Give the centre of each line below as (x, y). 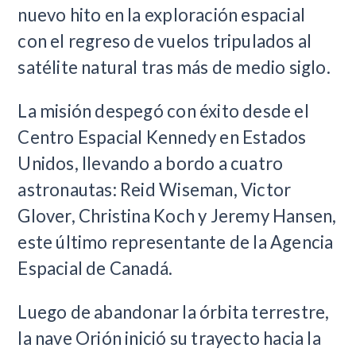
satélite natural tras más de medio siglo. (174, 67)
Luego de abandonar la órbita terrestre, (174, 311)
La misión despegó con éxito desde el (163, 110)
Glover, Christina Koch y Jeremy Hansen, (177, 215)
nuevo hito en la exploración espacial (162, 14)
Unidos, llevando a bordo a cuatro (151, 163)
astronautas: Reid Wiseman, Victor (155, 189)
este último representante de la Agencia (176, 242)
